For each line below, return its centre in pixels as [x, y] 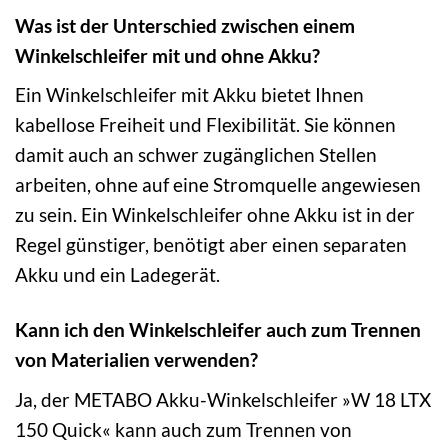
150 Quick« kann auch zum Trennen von [183, 429]
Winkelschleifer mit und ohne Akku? [167, 55]
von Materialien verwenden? [136, 360]
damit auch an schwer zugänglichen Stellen [196, 155]
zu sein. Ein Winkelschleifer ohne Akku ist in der [215, 215]
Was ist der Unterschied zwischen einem [185, 25]
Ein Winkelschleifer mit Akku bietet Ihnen [189, 95]
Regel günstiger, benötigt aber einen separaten [211, 245]
